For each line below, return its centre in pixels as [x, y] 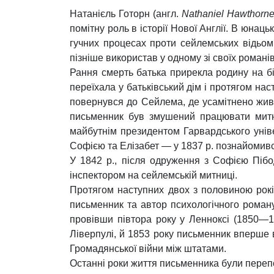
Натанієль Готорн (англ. [126, 14]
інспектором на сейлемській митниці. [154, 175]
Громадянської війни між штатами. [148, 249]
